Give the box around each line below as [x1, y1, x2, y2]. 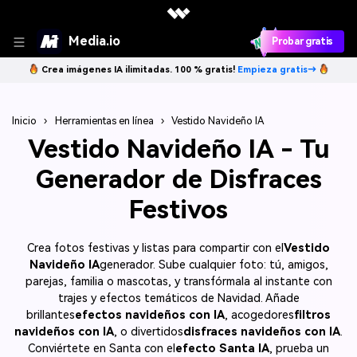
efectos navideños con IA [75, 308, 225, 322]
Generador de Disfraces [35, 163, 322, 194]
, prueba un [269, 341, 329, 355]
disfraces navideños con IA [183, 324, 340, 339]
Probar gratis [272, 36, 333, 47]
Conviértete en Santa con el [28, 341, 175, 355]
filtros [294, 308, 331, 322]
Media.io [69, 33, 120, 49]
